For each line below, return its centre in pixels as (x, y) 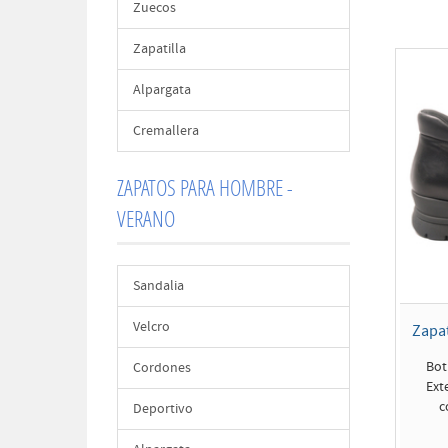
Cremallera (166, 131)
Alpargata (162, 90)
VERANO (146, 218)
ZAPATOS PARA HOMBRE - (205, 187)
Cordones (162, 368)
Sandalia (158, 286)
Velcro (151, 327)
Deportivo (163, 409)
